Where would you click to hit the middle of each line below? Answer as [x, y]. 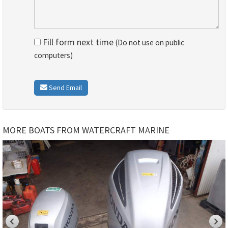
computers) [53, 55]
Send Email [65, 87]
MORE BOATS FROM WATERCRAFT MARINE [86, 130]
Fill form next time [78, 42]
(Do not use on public [150, 42]
